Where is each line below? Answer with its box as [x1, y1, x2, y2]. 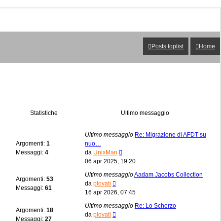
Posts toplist [151, 43, 184, 50]
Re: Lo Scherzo [135, 202, 176, 209]
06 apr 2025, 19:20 [85, 157, 136, 165]
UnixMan [93, 148, 117, 156]
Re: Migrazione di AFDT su [135, 131, 206, 138]
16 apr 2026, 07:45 [85, 188, 136, 196]
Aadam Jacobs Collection [134, 171, 203, 178]
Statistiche [30, 109, 58, 116]
